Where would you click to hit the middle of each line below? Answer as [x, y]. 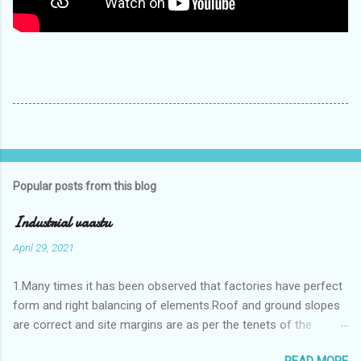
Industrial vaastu [62, 222]
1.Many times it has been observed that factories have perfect [178, 286]
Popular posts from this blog [85, 186]
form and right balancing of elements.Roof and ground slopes [176, 305]
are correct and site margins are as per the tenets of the [162, 324]
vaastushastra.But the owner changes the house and [153, 344]
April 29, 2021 [44, 247]
